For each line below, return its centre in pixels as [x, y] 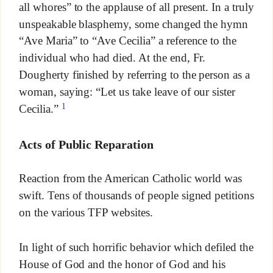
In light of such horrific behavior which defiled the [136, 247]
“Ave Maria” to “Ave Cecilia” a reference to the [128, 41]
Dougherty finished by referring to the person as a [134, 75]
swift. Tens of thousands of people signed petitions [136, 196]
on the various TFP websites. [86, 213]
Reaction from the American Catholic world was [130, 179]
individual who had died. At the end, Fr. [112, 58]
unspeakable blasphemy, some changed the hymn [133, 24]
